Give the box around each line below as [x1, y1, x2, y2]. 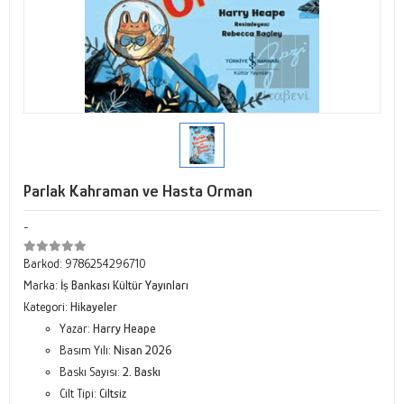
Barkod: [23, 256, 65, 271]
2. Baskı [123, 364, 161, 379]
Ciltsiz [99, 386, 126, 400]
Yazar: [60, 321, 93, 335]
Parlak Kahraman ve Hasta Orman [23, 181, 252, 200]
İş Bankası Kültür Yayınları [60, 278, 188, 292]
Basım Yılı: [60, 343, 114, 357]
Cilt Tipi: [60, 386, 99, 400]
